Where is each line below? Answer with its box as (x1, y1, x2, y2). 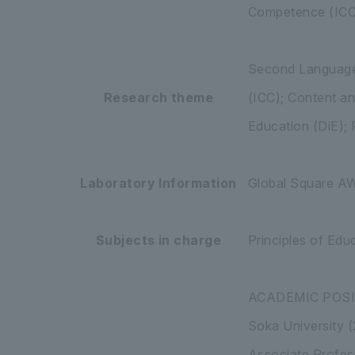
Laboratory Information (80, 174, 237, 191)
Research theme (103, 89, 214, 105)
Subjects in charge (95, 231, 222, 248)
